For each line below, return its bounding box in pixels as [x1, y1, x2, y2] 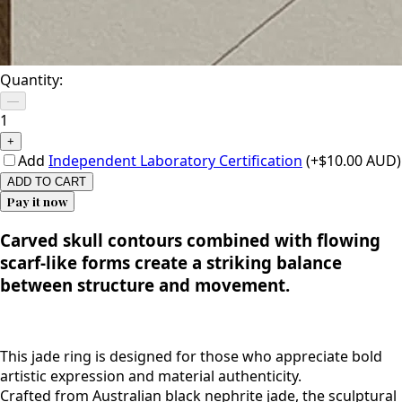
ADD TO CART [7, 174, 86, 188]
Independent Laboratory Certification [48, 150, 302, 170]
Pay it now [7, 193, 67, 209]
